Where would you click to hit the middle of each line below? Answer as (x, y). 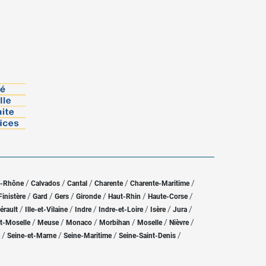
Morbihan (115, 223)
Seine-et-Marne (32, 236)
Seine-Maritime (88, 236)
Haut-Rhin (124, 197)
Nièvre (179, 223)
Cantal (77, 183)
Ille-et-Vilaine (46, 210)
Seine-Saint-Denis (147, 236)
